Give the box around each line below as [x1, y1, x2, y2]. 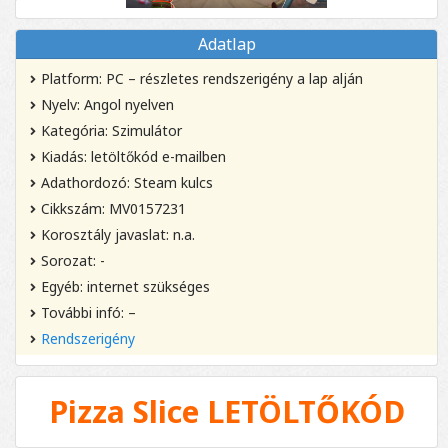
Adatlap [197, 32, 256, 55]
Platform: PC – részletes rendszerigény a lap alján [41, 68, 363, 88]
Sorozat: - [41, 250, 105, 270]
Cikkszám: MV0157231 [41, 198, 186, 218]
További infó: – [41, 302, 136, 322]
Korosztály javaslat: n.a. [41, 224, 195, 244]
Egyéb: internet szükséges [41, 276, 210, 296]
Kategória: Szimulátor [41, 120, 182, 140]
